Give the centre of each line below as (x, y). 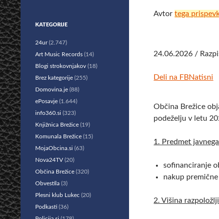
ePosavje (46, 101)
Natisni (201, 77)
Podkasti (46, 207)
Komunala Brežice (58, 136)
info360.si (48, 113)
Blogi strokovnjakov (61, 66)
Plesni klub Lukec (57, 195)
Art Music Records (59, 54)
